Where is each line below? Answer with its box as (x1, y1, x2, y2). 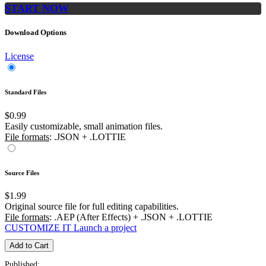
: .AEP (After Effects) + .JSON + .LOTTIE (49, 212, 213, 223)
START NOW (5, 2, 69, 15)
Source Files (5, 169, 39, 176)
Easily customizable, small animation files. (5, 121, 163, 131)
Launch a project (74, 223, 137, 233)
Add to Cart (9, 241, 49, 251)
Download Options (5, 28, 66, 37)
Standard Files (5, 88, 46, 96)
